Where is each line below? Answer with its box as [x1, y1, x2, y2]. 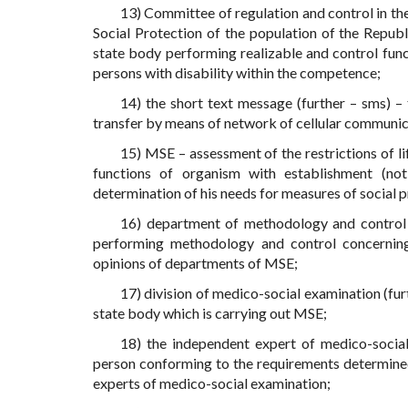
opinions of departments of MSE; [93, 254, 298, 272]
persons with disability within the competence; [93, 64, 381, 82]
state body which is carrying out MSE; [93, 304, 327, 322]
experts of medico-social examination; [93, 374, 331, 393]
